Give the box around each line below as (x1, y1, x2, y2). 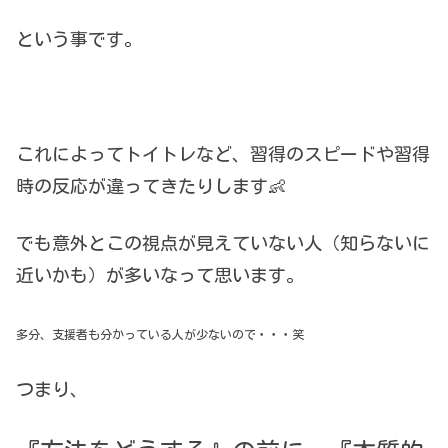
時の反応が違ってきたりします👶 (16, 176, 286, 195)
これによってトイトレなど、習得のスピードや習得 (16, 144, 430, 163)
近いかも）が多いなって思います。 (16, 265, 304, 284)
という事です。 (16, 30, 142, 49)
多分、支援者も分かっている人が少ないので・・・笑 (16, 328, 304, 340)
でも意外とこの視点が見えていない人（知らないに (16, 233, 430, 252)
